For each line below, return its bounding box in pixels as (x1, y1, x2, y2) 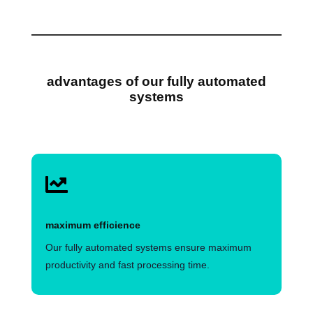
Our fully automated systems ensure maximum (45, 242, 252, 254)
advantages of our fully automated (46, 73, 266, 89)
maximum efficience (45, 219, 140, 231)
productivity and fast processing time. (45, 259, 210, 271)
